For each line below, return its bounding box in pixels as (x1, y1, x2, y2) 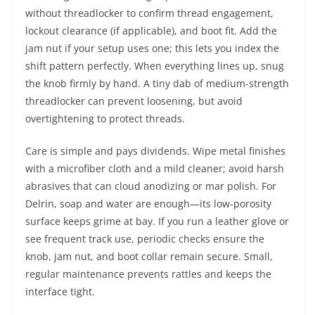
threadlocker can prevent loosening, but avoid (25, 94, 243, 108)
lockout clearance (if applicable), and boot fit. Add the (25, 24, 277, 37)
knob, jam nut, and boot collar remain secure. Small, (25, 250, 273, 263)
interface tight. (25, 285, 95, 298)
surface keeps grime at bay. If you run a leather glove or (25, 214, 289, 228)
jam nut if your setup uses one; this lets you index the (25, 41, 279, 55)
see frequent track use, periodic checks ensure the (25, 232, 264, 245)
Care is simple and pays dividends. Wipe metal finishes (25, 144, 285, 157)
